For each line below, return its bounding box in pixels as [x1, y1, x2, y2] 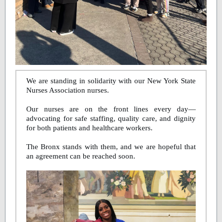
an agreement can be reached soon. [26, 152, 135, 160]
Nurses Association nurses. [26, 86, 109, 94]
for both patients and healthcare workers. [26, 124, 153, 132]
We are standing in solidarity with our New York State [26, 77, 196, 85]
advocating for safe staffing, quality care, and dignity [26, 114, 196, 122]
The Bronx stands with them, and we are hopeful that [26, 143, 196, 151]
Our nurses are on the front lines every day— [26, 105, 196, 113]
